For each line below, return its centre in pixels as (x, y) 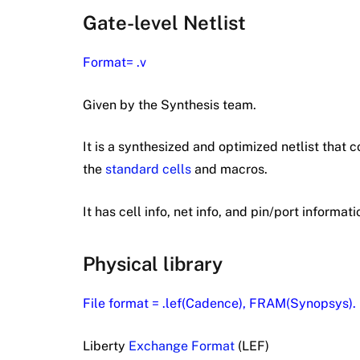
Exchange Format (182, 346)
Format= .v (115, 63)
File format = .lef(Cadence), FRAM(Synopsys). (219, 304)
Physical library (153, 264)
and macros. (229, 170)
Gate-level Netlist (164, 23)
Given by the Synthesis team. (170, 104)
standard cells (148, 170)
